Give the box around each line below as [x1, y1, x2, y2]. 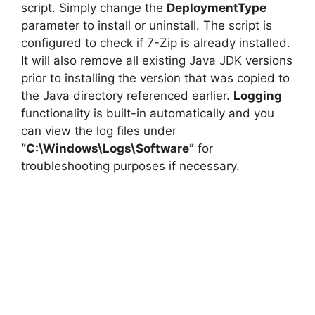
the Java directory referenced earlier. [21, 89, 233, 103]
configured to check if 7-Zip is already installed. [21, 36, 290, 51]
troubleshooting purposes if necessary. [21, 159, 240, 174]
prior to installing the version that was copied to [21, 71, 290, 86]
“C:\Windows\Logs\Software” [21, 141, 194, 156]
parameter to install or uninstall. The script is [21, 18, 272, 33]
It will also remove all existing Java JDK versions [21, 53, 292, 68]
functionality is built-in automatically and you [21, 106, 274, 121]
